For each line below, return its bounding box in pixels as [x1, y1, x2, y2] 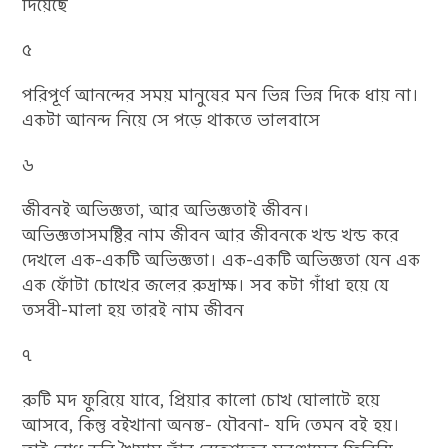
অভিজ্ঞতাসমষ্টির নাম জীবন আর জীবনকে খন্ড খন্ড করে [22, 223, 400, 247]
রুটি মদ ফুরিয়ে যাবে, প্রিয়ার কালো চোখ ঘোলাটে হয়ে [22, 388, 381, 412]
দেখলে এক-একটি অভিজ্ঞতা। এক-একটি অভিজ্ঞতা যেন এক [22, 248, 421, 272]
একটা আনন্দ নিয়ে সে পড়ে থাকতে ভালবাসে [22, 108, 321, 132]
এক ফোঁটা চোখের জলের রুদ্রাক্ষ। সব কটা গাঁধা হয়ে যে [22, 273, 390, 297]
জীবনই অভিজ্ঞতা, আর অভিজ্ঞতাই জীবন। [22, 198, 311, 222]
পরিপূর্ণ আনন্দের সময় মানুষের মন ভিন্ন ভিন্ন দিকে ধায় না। [22, 83, 420, 107]
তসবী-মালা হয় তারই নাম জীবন [22, 298, 245, 322]
